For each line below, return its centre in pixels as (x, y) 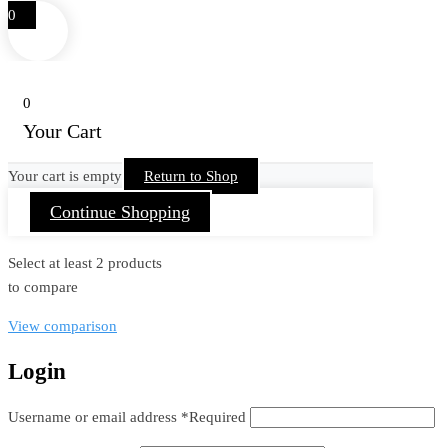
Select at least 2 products (85, 263)
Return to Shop (191, 176)
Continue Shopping (120, 212)
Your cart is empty (65, 176)
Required (217, 416)
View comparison (62, 326)
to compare (43, 287)
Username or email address (94, 416)
